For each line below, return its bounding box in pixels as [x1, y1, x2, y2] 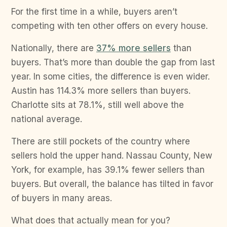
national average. [11, 113, 82, 124]
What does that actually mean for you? [11, 215, 170, 225]
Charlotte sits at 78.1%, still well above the [11, 99, 184, 110]
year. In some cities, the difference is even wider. [11, 71, 210, 82]
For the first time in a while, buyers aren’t [11, 6, 177, 17]
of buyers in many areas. [11, 193, 112, 203]
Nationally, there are [11, 43, 96, 53]
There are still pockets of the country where [11, 136, 190, 146]
